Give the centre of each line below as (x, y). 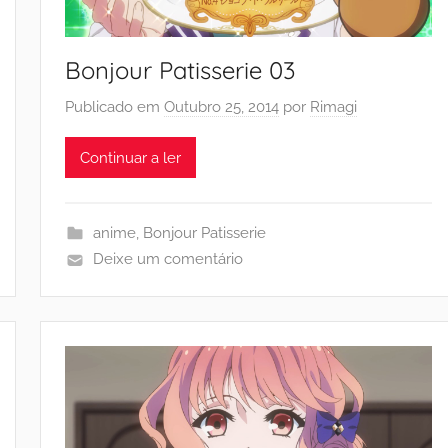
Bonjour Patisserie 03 (180, 69)
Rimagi (334, 107)
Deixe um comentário (167, 259)
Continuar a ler (131, 157)
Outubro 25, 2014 (222, 107)
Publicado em (115, 107)
